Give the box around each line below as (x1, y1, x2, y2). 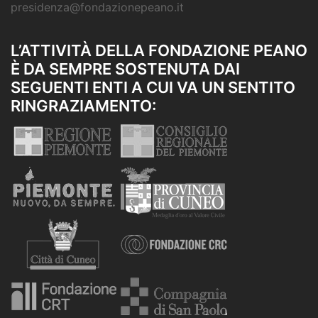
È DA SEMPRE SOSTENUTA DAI (11, 59, 240, 78)
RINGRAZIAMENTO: (11, 96, 156, 115)
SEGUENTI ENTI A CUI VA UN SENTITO (11, 77, 295, 97)
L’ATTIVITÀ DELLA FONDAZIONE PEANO (11, 40, 307, 60)
